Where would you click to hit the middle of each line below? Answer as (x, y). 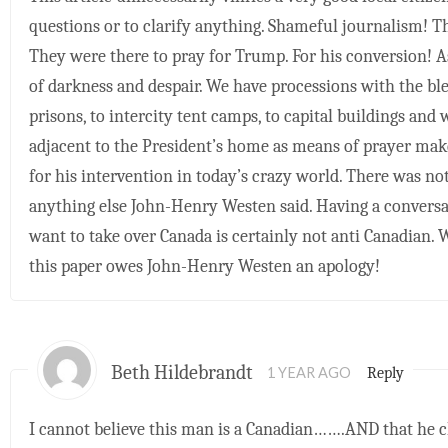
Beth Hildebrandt (182, 372)
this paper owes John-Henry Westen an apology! (205, 266)
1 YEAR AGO (309, 372)
